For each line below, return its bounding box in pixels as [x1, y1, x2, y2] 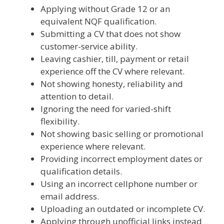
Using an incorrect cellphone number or [40, 177, 197, 189]
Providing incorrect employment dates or [40, 152, 202, 164]
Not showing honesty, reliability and [40, 77, 183, 89]
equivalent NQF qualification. [40, 15, 156, 27]
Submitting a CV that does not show [40, 27, 180, 39]
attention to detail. [40, 90, 113, 102]
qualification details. [40, 165, 122, 177]
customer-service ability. [40, 40, 137, 52]
